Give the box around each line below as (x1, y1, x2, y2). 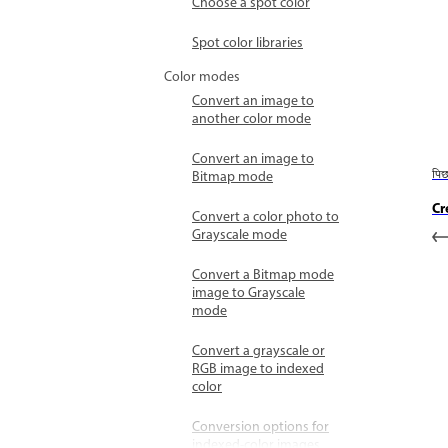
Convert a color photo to (192, 207, 339, 228)
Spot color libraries (192, 33, 303, 54)
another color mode (192, 109, 311, 130)
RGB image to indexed (192, 359, 324, 380)
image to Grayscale (192, 283, 305, 304)
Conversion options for (192, 417, 329, 438)
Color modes (164, 67, 240, 88)
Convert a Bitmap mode (192, 265, 334, 286)
